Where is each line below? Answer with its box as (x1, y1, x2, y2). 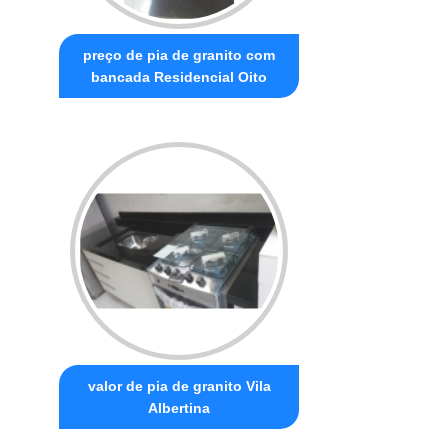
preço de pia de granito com (83, 46, 276, 63)
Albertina (148, 399, 211, 416)
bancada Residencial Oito (91, 68, 268, 85)
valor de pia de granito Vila (87, 377, 271, 394)
